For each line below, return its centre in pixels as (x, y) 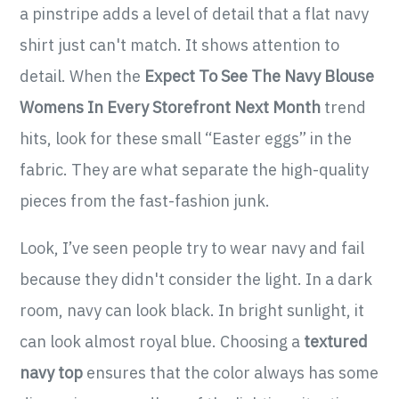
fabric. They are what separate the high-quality (195, 170)
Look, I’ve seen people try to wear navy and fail (192, 248)
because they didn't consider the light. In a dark (196, 280)
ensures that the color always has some (231, 373)
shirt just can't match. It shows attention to (180, 45)
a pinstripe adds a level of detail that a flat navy (195, 14)
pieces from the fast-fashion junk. (145, 201)
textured (336, 342)
